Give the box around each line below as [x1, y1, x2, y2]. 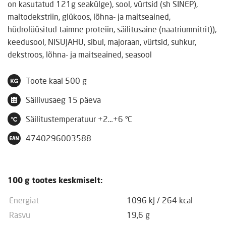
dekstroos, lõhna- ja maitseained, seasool [8, 51, 152, 59]
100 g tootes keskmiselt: [8, 177, 102, 185]
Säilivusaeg [26, 96, 68, 104]
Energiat [9, 197, 39, 205]
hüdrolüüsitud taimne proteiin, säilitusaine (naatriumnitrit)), [8, 26, 216, 34]
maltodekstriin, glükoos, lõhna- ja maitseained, [8, 13, 171, 21]
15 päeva [68, 96, 101, 104]
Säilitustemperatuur [26, 116, 98, 124]
